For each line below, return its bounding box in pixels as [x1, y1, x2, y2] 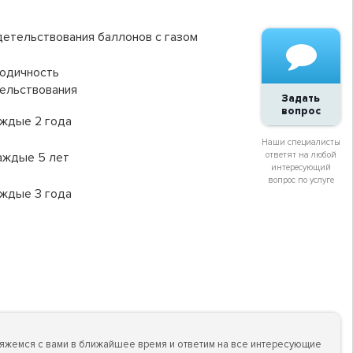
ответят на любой [266, 150, 336, 161]
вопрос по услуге [268, 175, 334, 186]
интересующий [271, 162, 331, 173]
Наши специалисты [262, 137, 340, 148]
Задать [282, 92, 320, 106]
